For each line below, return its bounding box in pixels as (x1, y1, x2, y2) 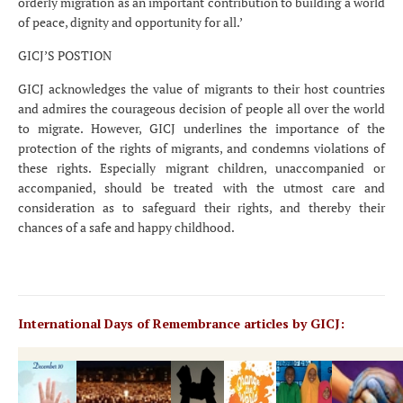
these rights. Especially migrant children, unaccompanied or (18, 159, 385, 177)
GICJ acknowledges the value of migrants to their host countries (18, 80, 385, 98)
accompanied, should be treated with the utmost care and (18, 179, 385, 197)
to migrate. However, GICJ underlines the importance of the (18, 120, 385, 138)
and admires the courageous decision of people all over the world (18, 100, 385, 118)
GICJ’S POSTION (18, 47, 112, 65)
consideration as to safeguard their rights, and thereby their (18, 199, 385, 217)
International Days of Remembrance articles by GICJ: (18, 315, 345, 333)
